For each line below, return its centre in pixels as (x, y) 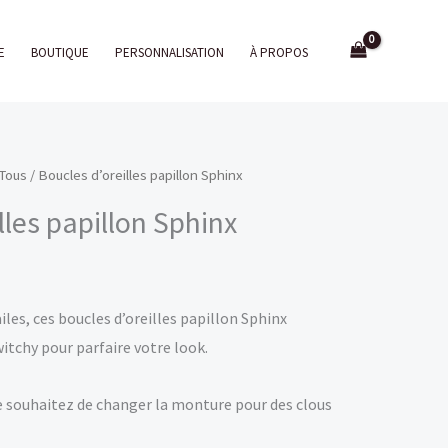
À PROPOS (279, 52)
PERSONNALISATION (170, 52)
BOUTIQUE (60, 52)
